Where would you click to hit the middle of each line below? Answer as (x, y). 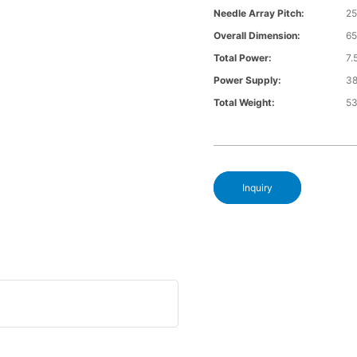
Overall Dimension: (257, 36)
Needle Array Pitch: (259, 14)
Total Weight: (245, 103)
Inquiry (258, 188)
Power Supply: (248, 80)
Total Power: (243, 58)
